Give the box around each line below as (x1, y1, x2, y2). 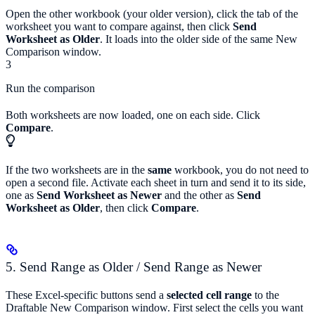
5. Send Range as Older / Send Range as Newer (6, 259, 262, 274)
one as (6, 188, 37, 201)
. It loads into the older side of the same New (100, 32, 297, 45)
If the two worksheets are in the (6, 163, 148, 176)
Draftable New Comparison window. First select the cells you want (6, 301, 303, 314)
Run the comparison (6, 82, 95, 94)
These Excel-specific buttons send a (6, 288, 167, 301)
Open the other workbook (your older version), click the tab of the (6, 7, 298, 20)
